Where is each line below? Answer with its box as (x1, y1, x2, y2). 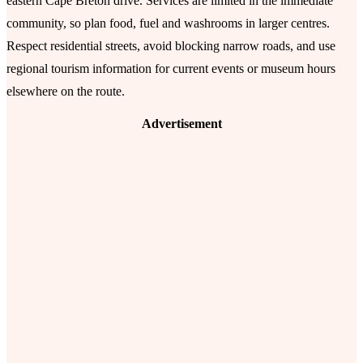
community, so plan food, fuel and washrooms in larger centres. (6, 16, 330, 31)
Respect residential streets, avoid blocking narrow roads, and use (6, 39, 335, 53)
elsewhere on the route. (6, 84, 125, 99)
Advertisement (141, 117, 222, 131)
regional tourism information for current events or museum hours (6, 62, 335, 76)
